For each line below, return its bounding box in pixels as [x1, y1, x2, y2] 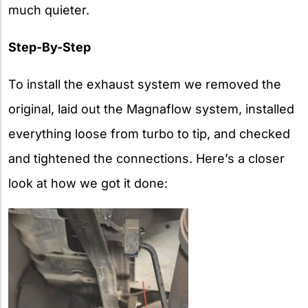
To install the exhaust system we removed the [8, 76, 281, 91]
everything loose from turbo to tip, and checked [8, 126, 290, 141]
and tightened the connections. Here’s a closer [8, 151, 285, 166]
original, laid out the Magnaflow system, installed [8, 101, 294, 116]
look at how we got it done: [8, 175, 168, 190]
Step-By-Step [8, 39, 91, 54]
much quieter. [8, 2, 89, 17]
